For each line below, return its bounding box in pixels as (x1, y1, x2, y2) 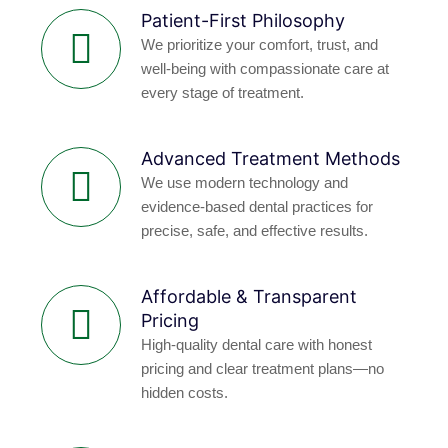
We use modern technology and (141, 173, 348, 191)
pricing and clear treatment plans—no (141, 359, 384, 377)
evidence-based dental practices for (141, 197, 373, 215)
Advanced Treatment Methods (141, 147, 400, 169)
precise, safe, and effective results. (141, 221, 368, 239)
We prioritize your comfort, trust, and (141, 35, 378, 53)
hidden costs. (141, 383, 228, 401)
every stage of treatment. (141, 83, 304, 101)
